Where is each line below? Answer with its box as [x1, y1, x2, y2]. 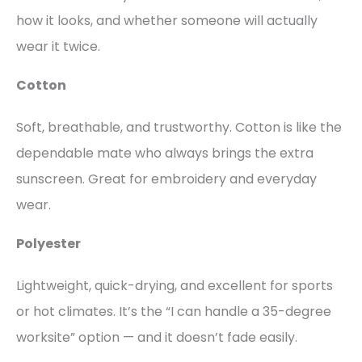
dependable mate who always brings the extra [16, 144, 314, 163]
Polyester [16, 234, 81, 254]
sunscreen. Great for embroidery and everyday [16, 170, 317, 189]
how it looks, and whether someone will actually [16, 11, 318, 31]
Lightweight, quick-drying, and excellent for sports [16, 276, 333, 296]
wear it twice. [16, 37, 100, 57]
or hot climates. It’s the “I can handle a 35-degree [16, 302, 331, 322]
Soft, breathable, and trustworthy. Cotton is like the [16, 118, 342, 137]
